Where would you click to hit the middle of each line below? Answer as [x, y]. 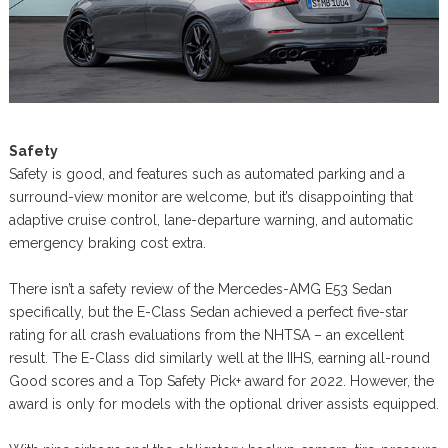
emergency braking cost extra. [107, 243]
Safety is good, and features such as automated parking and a [206, 174]
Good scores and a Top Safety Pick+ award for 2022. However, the [221, 381]
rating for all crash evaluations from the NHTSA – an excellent [206, 335]
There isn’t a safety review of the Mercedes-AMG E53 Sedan [200, 289]
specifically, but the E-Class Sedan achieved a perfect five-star [208, 312]
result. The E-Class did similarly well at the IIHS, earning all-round [219, 358]
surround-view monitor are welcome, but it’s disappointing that [210, 197]
